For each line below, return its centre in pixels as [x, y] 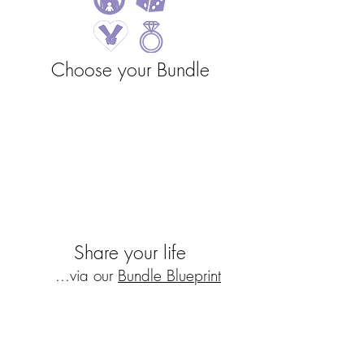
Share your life [130, 252]
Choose [84, 69]
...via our [87, 275]
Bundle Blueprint [169, 275]
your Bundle [163, 69]
